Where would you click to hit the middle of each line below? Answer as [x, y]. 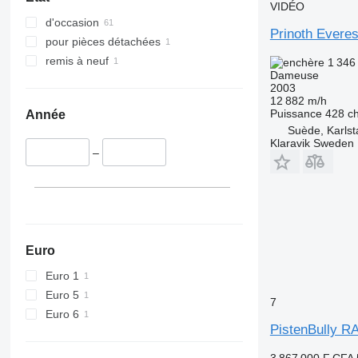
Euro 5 [62, 294]
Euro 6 [62, 314]
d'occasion [72, 23]
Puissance [296, 113]
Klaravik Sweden [312, 143]
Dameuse [294, 75]
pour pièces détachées [103, 42]
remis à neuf [77, 61]
